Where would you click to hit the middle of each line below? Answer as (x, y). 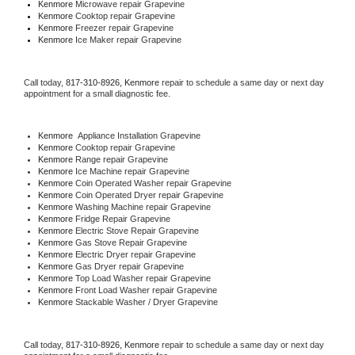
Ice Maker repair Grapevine (127, 39)
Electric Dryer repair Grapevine (135, 254)
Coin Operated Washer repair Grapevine (153, 183)
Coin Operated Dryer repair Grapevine (149, 195)
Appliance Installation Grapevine (136, 135)
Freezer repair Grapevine (124, 27)
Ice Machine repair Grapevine (132, 171)
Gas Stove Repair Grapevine (131, 242)
